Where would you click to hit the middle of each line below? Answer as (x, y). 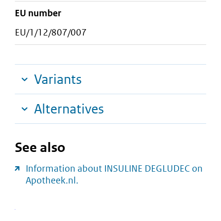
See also (40, 147)
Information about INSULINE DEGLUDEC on (114, 169)
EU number (38, 13)
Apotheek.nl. (52, 181)
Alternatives (69, 109)
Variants (58, 79)
